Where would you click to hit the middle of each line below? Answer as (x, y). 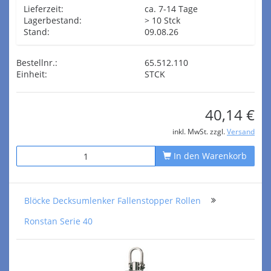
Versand (241, 131)
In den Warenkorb (209, 156)
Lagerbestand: (53, 20)
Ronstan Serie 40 (58, 221)
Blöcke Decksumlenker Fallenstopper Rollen (113, 201)
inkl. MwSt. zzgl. (200, 131)
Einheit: (32, 74)
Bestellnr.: (37, 63)
